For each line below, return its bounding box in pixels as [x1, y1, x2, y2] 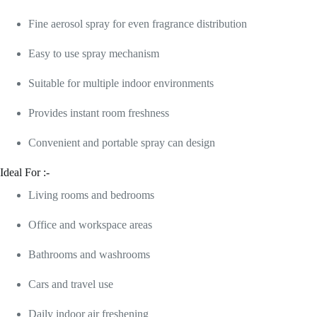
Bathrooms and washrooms [28, 248, 150, 261]
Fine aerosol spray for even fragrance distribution [28, 17, 247, 30]
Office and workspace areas [28, 219, 152, 231]
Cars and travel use [28, 278, 113, 291]
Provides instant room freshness [28, 106, 169, 119]
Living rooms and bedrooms [28, 189, 154, 202]
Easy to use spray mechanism [28, 47, 159, 59]
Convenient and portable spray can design [28, 136, 215, 149]
